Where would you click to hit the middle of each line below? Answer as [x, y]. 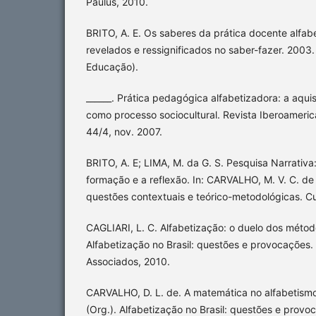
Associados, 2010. [128, 261]
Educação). [112, 66]
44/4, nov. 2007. [124, 131]
